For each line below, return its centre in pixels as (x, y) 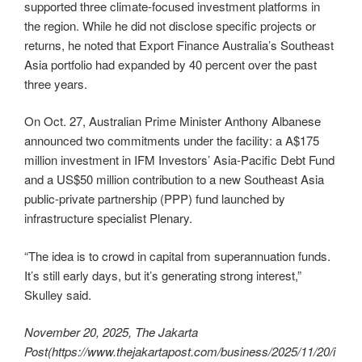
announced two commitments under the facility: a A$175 (172, 141)
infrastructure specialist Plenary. (108, 218)
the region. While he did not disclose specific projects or (170, 25)
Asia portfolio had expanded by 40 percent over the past (170, 64)
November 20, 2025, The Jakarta (111, 332)
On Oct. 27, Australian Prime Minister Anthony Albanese (173, 121)
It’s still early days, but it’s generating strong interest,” (163, 275)
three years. (56, 83)
